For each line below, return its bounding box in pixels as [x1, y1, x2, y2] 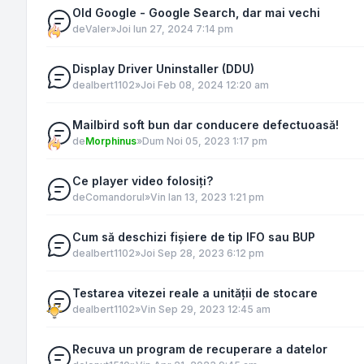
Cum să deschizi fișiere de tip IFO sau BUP [72, 230, 315, 244]
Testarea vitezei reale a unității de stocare [72, 286, 318, 300]
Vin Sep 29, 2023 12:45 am [141, 303, 271, 315]
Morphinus [85, 135, 136, 147]
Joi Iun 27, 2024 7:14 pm [116, 23, 233, 35]
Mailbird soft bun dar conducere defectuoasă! [72, 118, 339, 132]
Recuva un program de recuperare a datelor [72, 342, 327, 356]
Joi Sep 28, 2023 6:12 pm [141, 247, 264, 259]
